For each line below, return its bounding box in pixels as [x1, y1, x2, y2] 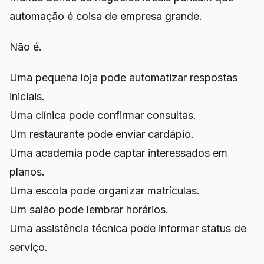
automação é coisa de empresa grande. [9, 10, 202, 23]
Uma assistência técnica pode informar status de [9, 222, 246, 235]
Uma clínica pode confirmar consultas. [9, 108, 196, 121]
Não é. [9, 40, 42, 53]
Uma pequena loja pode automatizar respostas [9, 71, 237, 84]
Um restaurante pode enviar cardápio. [9, 127, 194, 140]
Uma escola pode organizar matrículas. [9, 184, 200, 197]
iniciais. [9, 90, 45, 103]
